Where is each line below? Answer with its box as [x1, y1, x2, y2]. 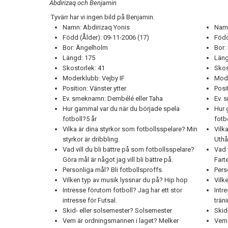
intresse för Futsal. [63, 196, 117, 204]
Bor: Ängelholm [63, 44, 109, 51]
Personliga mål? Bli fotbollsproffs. [63, 166, 163, 174]
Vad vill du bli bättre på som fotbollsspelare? [63, 146, 194, 153]
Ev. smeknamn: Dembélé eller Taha [63, 95, 164, 102]
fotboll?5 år [63, 115, 97, 123]
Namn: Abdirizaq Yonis [63, 23, 130, 31]
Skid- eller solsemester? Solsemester [63, 207, 174, 214]
